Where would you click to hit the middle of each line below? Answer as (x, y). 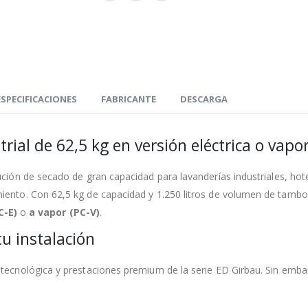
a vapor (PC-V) (64, 212)
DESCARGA (204, 99)
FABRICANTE (129, 99)
